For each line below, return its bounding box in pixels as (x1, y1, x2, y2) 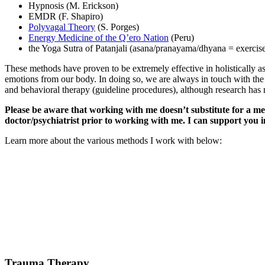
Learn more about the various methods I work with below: (5, 135, 222, 146)
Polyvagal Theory (28, 22, 95, 33)
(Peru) (169, 33, 194, 43)
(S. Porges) (95, 22, 139, 33)
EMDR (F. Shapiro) (28, 11, 103, 22)
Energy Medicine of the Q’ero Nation (28, 33, 169, 43)
